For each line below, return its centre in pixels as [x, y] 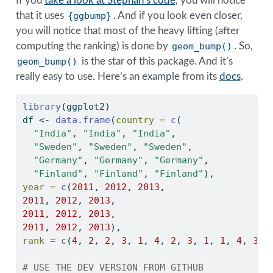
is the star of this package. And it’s [156, 61]
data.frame [83, 120]
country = [140, 120]
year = [39, 187]
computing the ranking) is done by [93, 46]
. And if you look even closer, [178, 15]
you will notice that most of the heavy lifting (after [127, 30]
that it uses [41, 15]
